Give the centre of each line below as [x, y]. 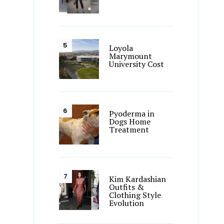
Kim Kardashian [138, 179]
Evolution [127, 203]
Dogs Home [130, 122]
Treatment [129, 130]
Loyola [121, 48]
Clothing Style [135, 195]
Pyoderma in [132, 114]
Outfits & [127, 187]
